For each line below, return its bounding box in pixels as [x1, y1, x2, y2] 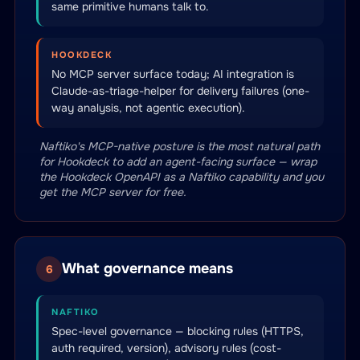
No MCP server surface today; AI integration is [51, 67, 294, 81]
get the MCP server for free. [39, 185, 186, 199]
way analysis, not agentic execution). [51, 100, 245, 115]
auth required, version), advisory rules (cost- [51, 341, 281, 355]
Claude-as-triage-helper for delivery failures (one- [51, 84, 309, 98]
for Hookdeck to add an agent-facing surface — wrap [39, 154, 317, 169]
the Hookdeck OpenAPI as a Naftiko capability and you [39, 170, 324, 184]
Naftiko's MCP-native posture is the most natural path [39, 139, 320, 153]
